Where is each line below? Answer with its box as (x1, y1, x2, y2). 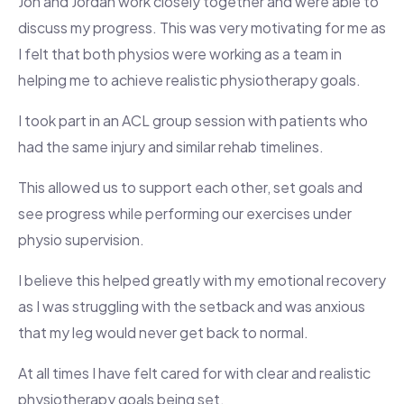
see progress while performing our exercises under (18, 204, 352, 224)
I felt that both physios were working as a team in (18, 44, 342, 64)
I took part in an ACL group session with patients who (18, 111, 368, 131)
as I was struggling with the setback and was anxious (18, 297, 365, 317)
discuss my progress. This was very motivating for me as (18, 18, 386, 38)
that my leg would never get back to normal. (18, 323, 308, 343)
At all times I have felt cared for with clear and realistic (18, 363, 371, 383)
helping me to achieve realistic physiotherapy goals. (18, 70, 361, 90)
